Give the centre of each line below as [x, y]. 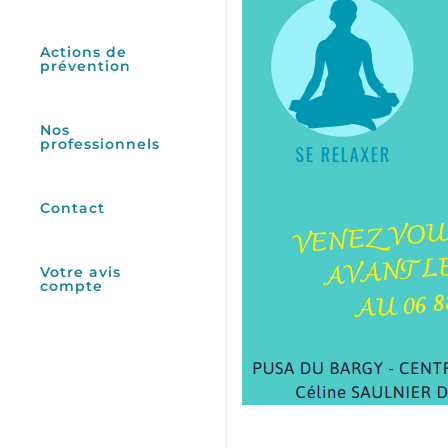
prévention [85, 66]
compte [71, 286]
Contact [72, 208]
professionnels [100, 144]
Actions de [83, 52]
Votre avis [80, 272]
